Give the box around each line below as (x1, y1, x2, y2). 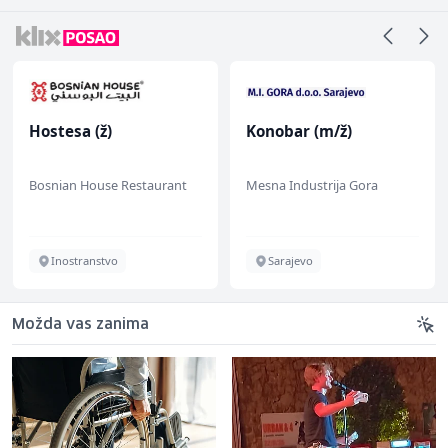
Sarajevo (268, 252, 313, 268)
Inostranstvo (51, 252, 118, 268)
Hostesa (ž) (29, 120, 112, 141)
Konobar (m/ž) (246, 120, 352, 141)
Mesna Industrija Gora (246, 175, 378, 194)
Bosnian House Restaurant (29, 175, 187, 194)
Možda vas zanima (12, 317, 149, 332)
